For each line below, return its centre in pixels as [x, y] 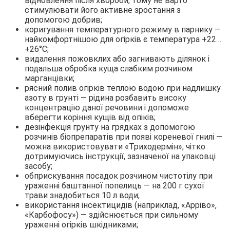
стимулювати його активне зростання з [103, 10]
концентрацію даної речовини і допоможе [107, 108]
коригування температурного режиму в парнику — [123, 30]
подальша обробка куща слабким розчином [109, 69]
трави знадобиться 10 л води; [82, 196]
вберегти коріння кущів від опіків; [90, 118]
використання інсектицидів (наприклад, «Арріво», [121, 205]
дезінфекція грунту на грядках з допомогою [110, 127]
